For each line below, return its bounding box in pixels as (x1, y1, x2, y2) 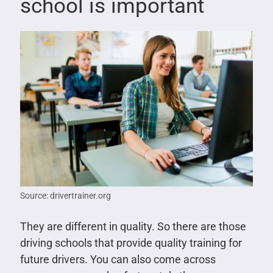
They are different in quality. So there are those (19, 220, 246, 233)
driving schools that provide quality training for (19, 236, 242, 250)
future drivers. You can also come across (19, 253, 216, 266)
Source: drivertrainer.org (19, 191, 111, 201)
